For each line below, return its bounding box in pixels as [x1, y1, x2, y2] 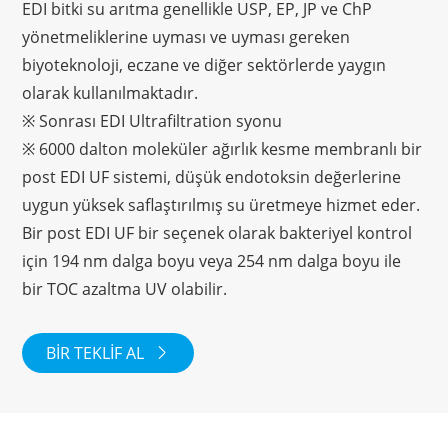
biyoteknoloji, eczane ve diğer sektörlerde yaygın [22, 53, 387, 76]
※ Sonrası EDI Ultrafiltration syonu [22, 109, 283, 132]
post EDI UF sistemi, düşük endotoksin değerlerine [22, 165, 402, 188]
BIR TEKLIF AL [46, 341, 149, 364]
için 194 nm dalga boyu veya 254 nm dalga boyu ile [22, 249, 402, 272]
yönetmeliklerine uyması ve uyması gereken [22, 25, 351, 48]
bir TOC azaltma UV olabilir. [22, 277, 228, 300]
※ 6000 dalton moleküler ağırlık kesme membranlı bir [22, 137, 423, 160]
